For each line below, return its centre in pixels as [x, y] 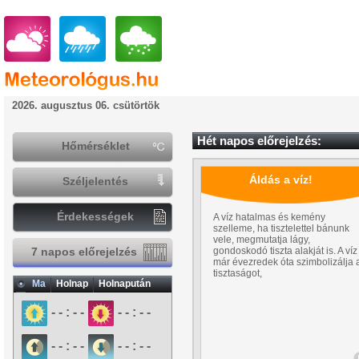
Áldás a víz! [281, 179]
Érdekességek [96, 216]
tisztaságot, [238, 273]
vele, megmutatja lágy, [262, 240]
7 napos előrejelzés [96, 252]
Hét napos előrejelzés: [259, 141]
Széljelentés [96, 181]
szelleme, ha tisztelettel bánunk [281, 228]
